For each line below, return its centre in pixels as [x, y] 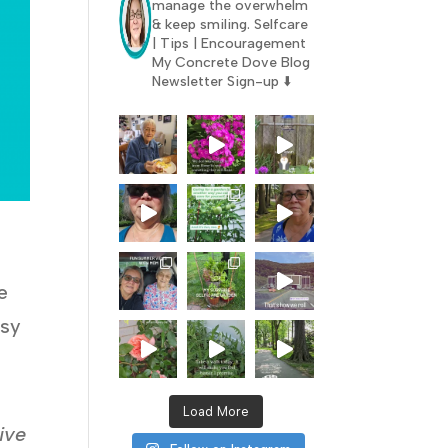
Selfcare [278, 25]
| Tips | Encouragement [228, 44]
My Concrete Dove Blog [230, 63]
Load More [216, 411]
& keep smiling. [200, 25]
